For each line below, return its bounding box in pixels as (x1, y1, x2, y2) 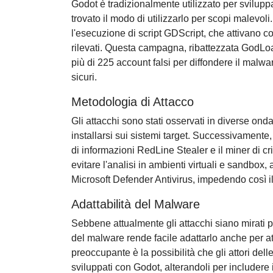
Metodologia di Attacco (71, 95, 194, 109)
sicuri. (71, 72, 97, 83)
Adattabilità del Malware (71, 197, 200, 211)
